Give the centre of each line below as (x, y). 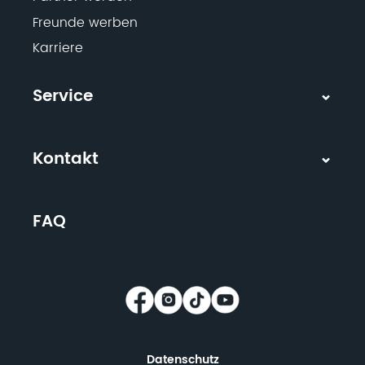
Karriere (58, 48)
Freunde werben (85, 22)
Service (63, 96)
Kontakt (66, 159)
